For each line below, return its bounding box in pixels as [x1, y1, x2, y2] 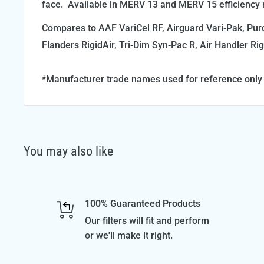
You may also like [24, 144, 113, 159]
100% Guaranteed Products [84, 198, 200, 210]
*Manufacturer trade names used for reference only [42, 74, 262, 85]
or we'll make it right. [84, 230, 173, 242]
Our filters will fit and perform [84, 215, 209, 227]
